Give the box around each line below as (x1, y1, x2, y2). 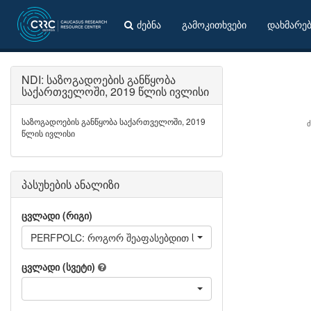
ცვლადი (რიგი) (22, 208, 92, 222)
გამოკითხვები (182, 17, 246, 31)
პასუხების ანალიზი (22, 176, 119, 192)
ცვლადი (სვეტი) (22, 260, 95, 274)
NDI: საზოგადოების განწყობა (22, 72, 176, 87)
